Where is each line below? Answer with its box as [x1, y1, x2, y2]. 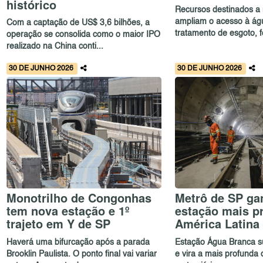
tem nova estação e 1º [6, 202, 130, 220]
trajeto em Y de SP [6, 215, 111, 232]
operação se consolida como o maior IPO [6, 31, 161, 39]
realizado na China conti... [6, 42, 104, 51]
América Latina [174, 215, 259, 232]
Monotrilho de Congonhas [6, 189, 152, 207]
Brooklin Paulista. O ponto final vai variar [6, 249, 157, 258]
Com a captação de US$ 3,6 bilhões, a [6, 19, 150, 28]
